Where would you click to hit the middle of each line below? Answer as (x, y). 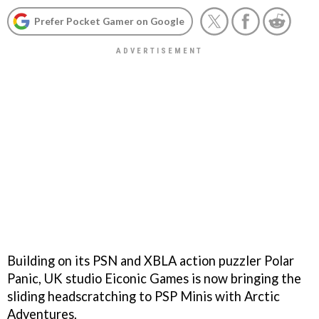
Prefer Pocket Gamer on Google (109, 21)
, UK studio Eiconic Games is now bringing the (170, 278)
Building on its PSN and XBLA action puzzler (136, 260)
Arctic (262, 296)
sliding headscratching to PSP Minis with (126, 296)
